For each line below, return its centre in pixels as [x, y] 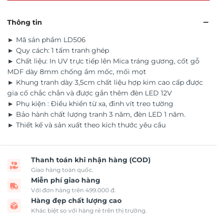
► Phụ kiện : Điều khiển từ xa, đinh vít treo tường [90, 104]
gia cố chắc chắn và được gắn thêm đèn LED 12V [90, 93]
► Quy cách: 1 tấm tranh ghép [58, 51]
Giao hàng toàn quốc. [62, 170]
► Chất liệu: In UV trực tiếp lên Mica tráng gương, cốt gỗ [103, 61]
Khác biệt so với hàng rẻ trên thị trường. [89, 211]
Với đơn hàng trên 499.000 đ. [73, 190]
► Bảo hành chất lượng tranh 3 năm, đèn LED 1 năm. [96, 115]
